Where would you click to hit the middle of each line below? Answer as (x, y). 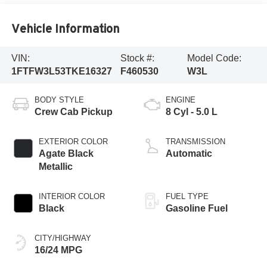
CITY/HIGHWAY (63, 238)
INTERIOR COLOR (72, 196)
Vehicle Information (65, 28)
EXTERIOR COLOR (73, 141)
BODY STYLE (59, 100)
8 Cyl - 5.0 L (192, 111)
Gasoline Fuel (197, 208)
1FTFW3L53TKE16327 (61, 71)
